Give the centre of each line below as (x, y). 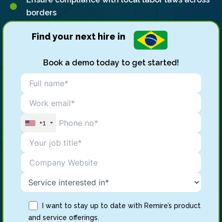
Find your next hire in (78, 36)
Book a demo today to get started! (111, 63)
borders (41, 13)
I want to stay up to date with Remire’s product (121, 206)
